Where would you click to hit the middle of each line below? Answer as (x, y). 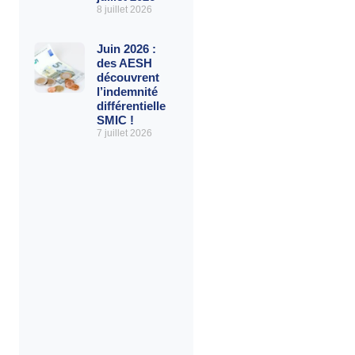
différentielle (131, 106)
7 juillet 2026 (124, 133)
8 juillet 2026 (124, 10)
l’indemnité (127, 92)
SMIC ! (115, 120)
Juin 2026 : (126, 49)
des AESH (124, 63)
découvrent (128, 77)
